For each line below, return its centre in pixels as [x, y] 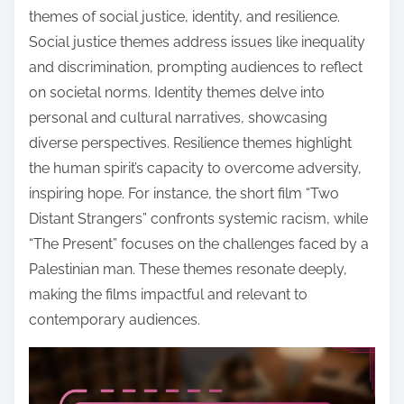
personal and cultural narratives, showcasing [178, 117]
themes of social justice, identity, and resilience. [184, 16]
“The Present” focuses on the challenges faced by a [199, 243]
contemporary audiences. [115, 319]
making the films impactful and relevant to [168, 294]
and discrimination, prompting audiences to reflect [196, 67]
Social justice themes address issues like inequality [197, 41]
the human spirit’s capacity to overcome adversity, [195, 168]
